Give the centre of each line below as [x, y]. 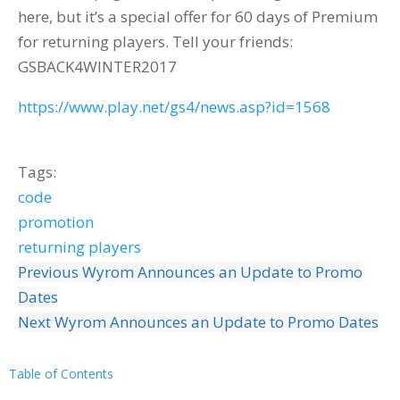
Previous [50, 272]
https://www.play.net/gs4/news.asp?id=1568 [174, 107]
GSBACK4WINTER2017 [97, 67]
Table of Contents [61, 374]
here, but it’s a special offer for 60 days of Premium [198, 17]
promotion [56, 222]
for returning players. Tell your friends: [155, 42]
